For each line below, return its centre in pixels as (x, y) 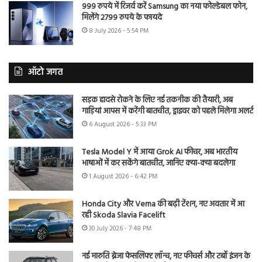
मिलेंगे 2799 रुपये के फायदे (122, 18)
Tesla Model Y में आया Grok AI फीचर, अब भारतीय (160, 152)
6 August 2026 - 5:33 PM (123, 124)
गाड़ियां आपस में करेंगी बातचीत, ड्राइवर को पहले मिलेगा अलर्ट (168, 111)
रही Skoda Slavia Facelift (124, 215)
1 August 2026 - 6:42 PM (123, 176)
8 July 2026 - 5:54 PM (119, 31)
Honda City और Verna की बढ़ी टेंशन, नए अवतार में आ (163, 204)
